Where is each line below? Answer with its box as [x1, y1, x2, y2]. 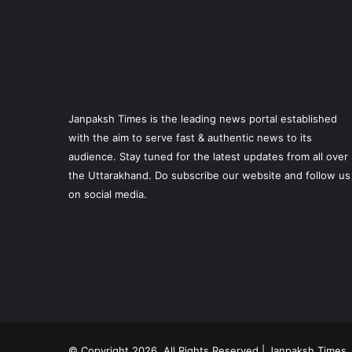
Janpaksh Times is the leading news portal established [68, 112, 337, 126]
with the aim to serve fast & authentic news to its [68, 131, 312, 145]
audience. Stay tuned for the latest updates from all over [68, 150, 348, 163]
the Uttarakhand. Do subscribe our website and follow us [68, 169, 350, 182]
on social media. [68, 188, 147, 201]
